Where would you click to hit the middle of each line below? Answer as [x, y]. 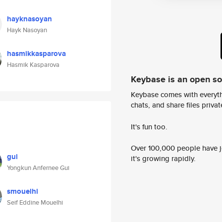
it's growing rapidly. [163, 159]
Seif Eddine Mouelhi [35, 202]
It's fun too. [149, 126]
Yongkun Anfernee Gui [38, 168]
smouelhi [23, 191]
